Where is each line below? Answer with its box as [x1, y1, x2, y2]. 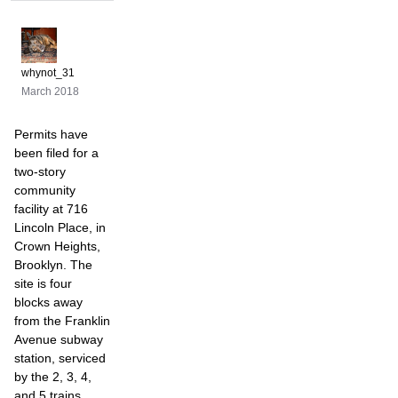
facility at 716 [14, 202, 88, 216]
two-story [14, 164, 66, 179]
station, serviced [14, 351, 106, 365]
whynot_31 [21, 67, 75, 79]
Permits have [14, 127, 88, 141]
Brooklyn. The [14, 258, 92, 272]
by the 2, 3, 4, [14, 370, 92, 384]
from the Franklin [14, 314, 110, 328]
